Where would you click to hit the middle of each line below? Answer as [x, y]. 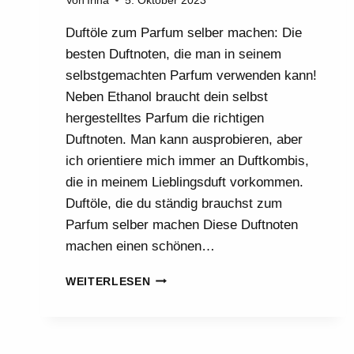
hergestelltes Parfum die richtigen [165, 118]
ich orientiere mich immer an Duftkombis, [187, 160]
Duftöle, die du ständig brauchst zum [174, 203]
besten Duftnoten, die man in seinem [173, 54]
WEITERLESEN [108, 281]
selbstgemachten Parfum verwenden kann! [191, 75]
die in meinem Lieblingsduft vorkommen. [185, 182]
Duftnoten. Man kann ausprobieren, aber [184, 139]
